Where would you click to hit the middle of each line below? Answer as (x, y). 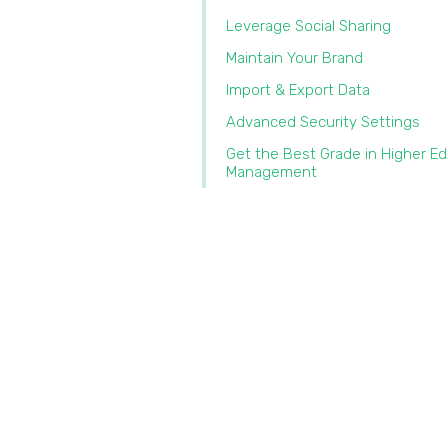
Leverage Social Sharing (308, 26)
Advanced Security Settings (323, 122)
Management (273, 172)
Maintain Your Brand (294, 58)
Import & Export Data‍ (298, 90)
